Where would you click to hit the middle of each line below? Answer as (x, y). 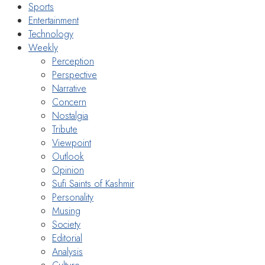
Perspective (75, 75)
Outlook (68, 157)
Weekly (43, 48)
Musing (66, 211)
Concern (69, 102)
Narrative (69, 89)
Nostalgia (70, 116)
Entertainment (54, 21)
